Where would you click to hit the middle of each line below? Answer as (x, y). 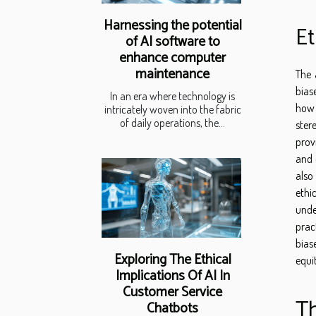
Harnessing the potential (172, 26)
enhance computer (172, 58)
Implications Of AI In (172, 276)
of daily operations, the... (172, 123)
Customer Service (172, 292)
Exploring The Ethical (172, 260)
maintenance (172, 74)
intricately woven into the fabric (172, 109)
